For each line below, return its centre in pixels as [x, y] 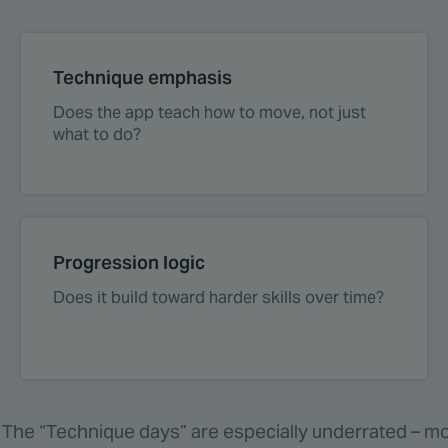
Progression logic [129, 263]
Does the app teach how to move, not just [210, 113]
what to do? [97, 135]
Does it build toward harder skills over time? [219, 298]
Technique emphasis [143, 78]
